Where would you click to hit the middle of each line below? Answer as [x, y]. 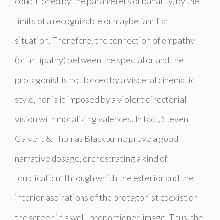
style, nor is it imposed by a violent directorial [101, 99]
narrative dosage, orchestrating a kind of [92, 158]
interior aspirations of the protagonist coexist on [106, 197]
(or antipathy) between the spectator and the [99, 60]
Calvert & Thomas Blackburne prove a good [96, 138]
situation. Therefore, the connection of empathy [105, 40]
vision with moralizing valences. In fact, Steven [101, 119]
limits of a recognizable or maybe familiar [92, 20]
